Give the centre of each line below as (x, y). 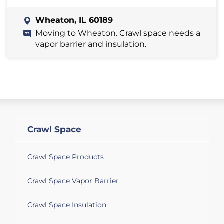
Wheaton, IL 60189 (74, 20)
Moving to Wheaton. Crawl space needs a (118, 33)
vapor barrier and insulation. (91, 44)
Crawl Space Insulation (67, 205)
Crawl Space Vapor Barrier (73, 181)
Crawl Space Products (66, 157)
